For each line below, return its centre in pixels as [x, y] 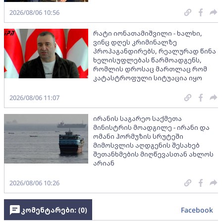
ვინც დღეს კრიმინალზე [135, 42]
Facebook [197, 210]
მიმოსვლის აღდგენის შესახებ [146, 145]
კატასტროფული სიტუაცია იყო [148, 78]
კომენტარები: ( [51, 210]
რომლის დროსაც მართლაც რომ [150, 69]
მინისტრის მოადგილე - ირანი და [151, 127]
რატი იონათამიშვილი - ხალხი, [148, 33]
